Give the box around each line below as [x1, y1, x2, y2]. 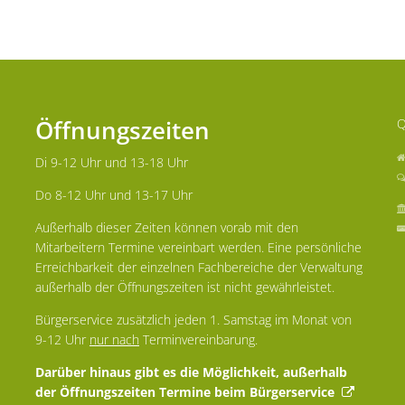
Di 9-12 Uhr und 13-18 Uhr [35, 154, 188, 171]
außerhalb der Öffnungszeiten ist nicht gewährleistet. [35, 278, 334, 296]
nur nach [89, 331, 139, 348]
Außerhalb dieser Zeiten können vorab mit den [35, 219, 298, 236]
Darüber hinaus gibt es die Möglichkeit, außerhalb [35, 363, 347, 381]
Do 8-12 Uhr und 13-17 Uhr [35, 186, 193, 203]
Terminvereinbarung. [139, 331, 261, 348]
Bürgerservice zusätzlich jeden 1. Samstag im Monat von [35, 311, 355, 328]
